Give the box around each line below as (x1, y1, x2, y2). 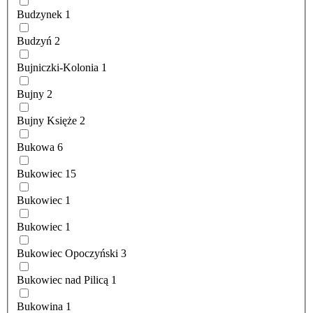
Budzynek (17, 8, 62, 21)
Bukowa (17, 141, 54, 154)
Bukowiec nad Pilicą (17, 274, 108, 286)
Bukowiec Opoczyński (17, 247, 118, 260)
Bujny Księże (17, 115, 77, 127)
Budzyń (17, 35, 52, 48)
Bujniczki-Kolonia (17, 61, 99, 74)
